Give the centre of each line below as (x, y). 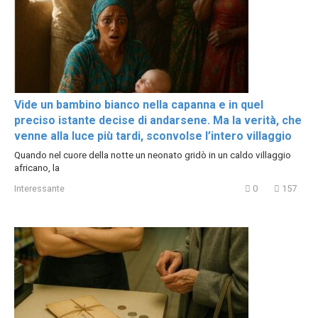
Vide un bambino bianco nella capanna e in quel (139, 104)
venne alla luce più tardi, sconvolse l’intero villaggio (153, 136)
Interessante (39, 189)
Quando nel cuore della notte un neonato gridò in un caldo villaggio (153, 154)
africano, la (37, 167)
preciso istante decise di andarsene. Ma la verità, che (158, 120)
